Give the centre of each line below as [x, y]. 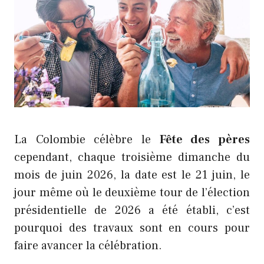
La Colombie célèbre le [87, 140]
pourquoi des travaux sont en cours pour [132, 228]
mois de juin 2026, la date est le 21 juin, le [132, 175]
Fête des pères [205, 140]
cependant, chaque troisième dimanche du [132, 158]
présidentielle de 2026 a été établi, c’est [132, 211]
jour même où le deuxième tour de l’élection [132, 193]
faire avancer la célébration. [88, 246]
